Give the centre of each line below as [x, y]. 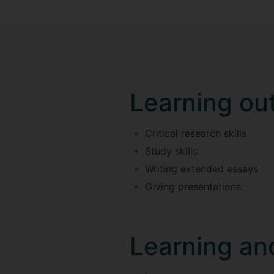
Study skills [171, 151]
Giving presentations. [194, 186]
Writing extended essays [202, 168]
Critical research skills [196, 133]
